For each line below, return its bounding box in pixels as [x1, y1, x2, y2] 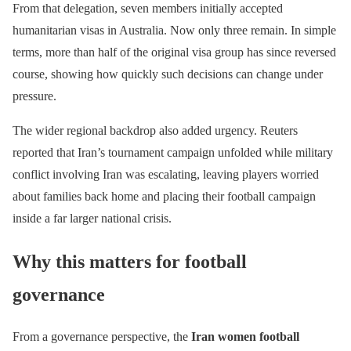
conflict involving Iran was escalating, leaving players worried [13, 167, 319, 181]
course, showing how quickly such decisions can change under [13, 67, 323, 81]
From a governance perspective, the [13, 330, 191, 344]
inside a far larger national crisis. [13, 211, 172, 225]
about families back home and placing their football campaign [13, 189, 316, 203]
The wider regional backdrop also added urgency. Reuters [13, 123, 298, 137]
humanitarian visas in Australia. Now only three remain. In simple [13, 23, 336, 37]
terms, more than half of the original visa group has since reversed [13, 45, 336, 59]
